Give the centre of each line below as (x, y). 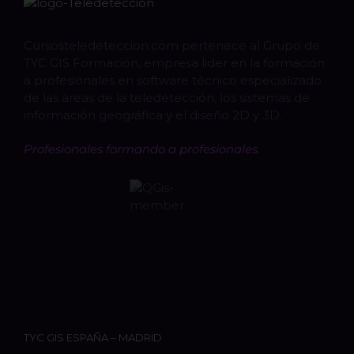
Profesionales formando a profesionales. (142, 149)
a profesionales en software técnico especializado (173, 81)
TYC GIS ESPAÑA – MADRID (93, 338)
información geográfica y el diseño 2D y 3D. (153, 115)
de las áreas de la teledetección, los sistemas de (167, 98)
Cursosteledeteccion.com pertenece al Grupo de (172, 46)
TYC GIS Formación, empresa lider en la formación (174, 63)
